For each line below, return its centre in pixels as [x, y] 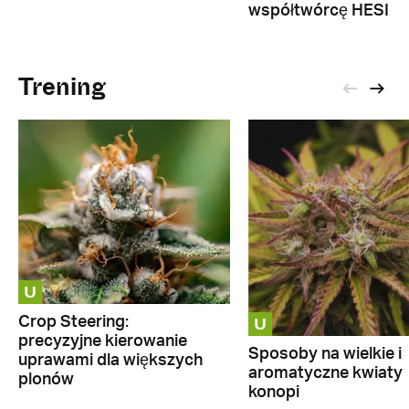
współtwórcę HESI [318, 10]
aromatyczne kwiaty [325, 373]
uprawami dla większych [110, 361]
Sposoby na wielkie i [325, 354]
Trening [62, 87]
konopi [273, 392]
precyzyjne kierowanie [103, 342]
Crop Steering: [73, 323]
